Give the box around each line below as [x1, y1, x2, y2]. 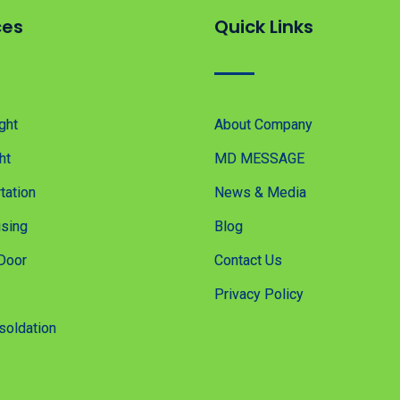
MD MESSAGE [214, 150, 304, 168]
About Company [214, 116, 312, 134]
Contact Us [214, 252, 282, 270]
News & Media [214, 184, 306, 202]
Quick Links [214, 14, 313, 40]
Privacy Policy [214, 286, 304, 304]
